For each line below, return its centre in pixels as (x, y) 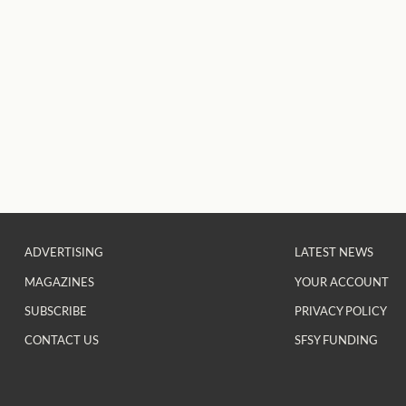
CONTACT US (61, 339)
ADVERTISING (63, 252)
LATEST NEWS (333, 252)
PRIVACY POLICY (340, 310)
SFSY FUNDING (336, 339)
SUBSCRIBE (55, 310)
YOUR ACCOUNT (341, 281)
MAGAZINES (59, 281)
